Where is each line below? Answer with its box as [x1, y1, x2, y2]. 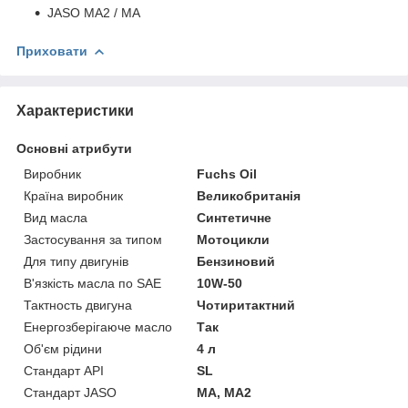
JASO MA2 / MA [47, 5, 140, 20]
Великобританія [197, 188, 301, 203]
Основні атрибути [16, 140, 132, 156]
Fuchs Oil [197, 166, 258, 181]
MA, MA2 [197, 384, 252, 400]
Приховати [16, 43, 87, 58]
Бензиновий [197, 253, 276, 269]
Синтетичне [197, 209, 272, 225]
